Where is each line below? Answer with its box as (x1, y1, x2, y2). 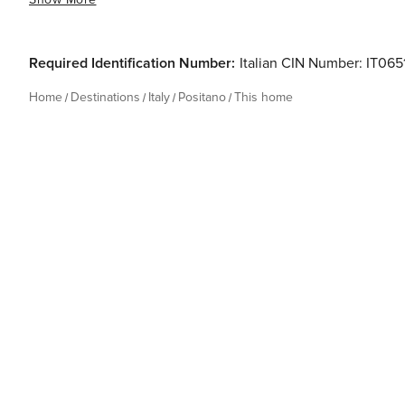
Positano (178, 89, 226, 105)
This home (234, 89, 293, 105)
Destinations (71, 89, 140, 105)
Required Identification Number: (29, 54, 235, 72)
